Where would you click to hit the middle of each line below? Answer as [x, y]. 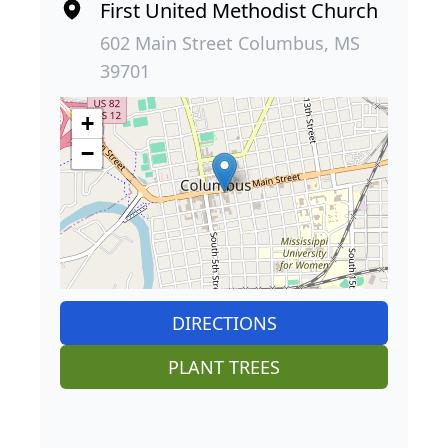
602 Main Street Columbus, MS [230, 43]
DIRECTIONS [224, 323]
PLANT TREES [224, 367]
